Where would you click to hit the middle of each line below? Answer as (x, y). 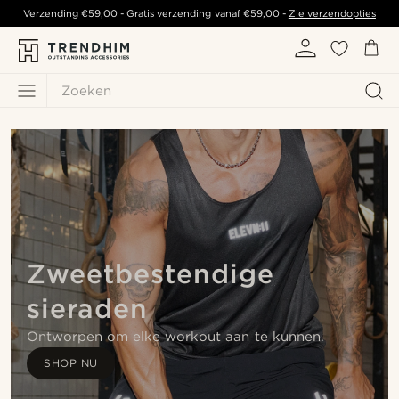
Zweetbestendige (151, 273)
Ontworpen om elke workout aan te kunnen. (175, 337)
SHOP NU (71, 363)
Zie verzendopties (332, 13)
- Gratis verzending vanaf (180, 13)
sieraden (87, 308)
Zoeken (86, 90)
